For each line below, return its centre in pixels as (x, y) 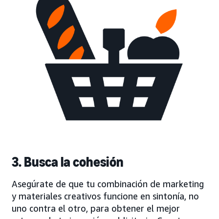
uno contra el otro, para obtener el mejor (96, 208)
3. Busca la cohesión (68, 162)
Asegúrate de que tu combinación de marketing (108, 184)
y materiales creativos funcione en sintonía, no (105, 196)
